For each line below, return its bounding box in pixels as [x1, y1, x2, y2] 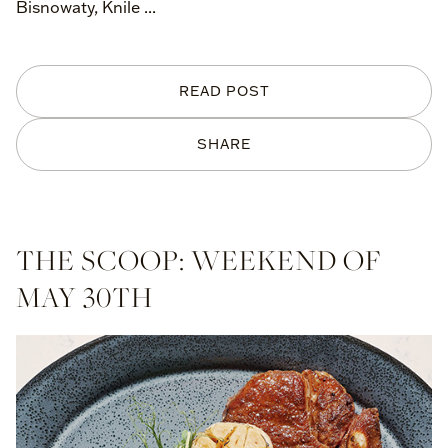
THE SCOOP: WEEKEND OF [16, 241, 382, 278]
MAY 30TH [16, 278, 153, 315]
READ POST [178, 82, 270, 100]
